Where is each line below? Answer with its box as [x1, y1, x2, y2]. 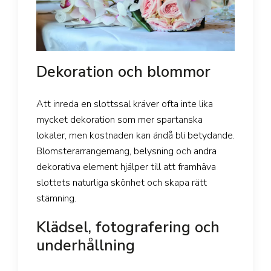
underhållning [36, 235, 135, 256]
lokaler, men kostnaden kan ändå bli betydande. [36, 129, 235, 143]
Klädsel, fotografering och [36, 217, 220, 238]
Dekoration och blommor [36, 62, 211, 83]
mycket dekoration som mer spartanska [36, 113, 203, 127]
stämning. [36, 192, 76, 206]
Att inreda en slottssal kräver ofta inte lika [36, 97, 213, 111]
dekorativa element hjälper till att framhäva [36, 160, 216, 174]
